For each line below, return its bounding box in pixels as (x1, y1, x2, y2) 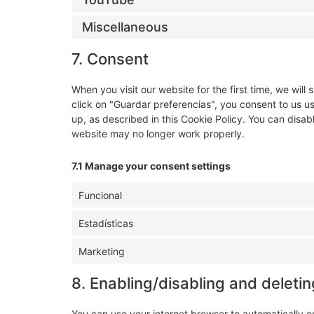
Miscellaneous (82, 20, 168, 35)
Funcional (78, 189, 122, 201)
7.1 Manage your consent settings (71, 159, 231, 172)
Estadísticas (78, 217, 133, 229)
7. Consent (71, 49, 149, 68)
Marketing (78, 245, 125, 257)
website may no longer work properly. (71, 127, 245, 139)
